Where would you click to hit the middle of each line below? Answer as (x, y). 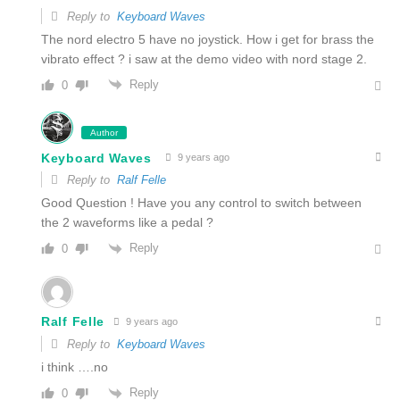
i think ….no (75, 367)
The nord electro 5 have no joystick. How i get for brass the (208, 39)
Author (104, 133)
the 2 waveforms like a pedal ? (127, 223)
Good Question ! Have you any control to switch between (201, 203)
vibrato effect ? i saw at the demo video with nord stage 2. (204, 58)
